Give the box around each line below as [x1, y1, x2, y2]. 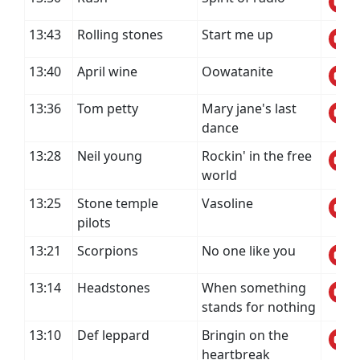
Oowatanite [202, 63, 273, 80]
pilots [77, 214, 111, 231]
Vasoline [202, 194, 253, 212]
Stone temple [77, 194, 158, 212]
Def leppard [77, 326, 149, 344]
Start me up [202, 26, 273, 43]
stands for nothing [202, 298, 316, 316]
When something [202, 279, 306, 297]
